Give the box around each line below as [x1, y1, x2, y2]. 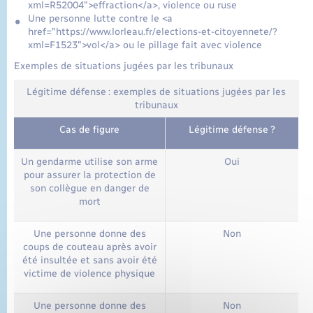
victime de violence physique [24, 268, 155, 280]
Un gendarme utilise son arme [21, 156, 158, 168]
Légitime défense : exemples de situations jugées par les [27, 86, 286, 99]
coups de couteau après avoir [22, 241, 156, 254]
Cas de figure [59, 124, 119, 136]
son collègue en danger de [29, 182, 150, 195]
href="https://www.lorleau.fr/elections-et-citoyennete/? [28, 26, 277, 38]
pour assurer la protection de [23, 169, 156, 182]
